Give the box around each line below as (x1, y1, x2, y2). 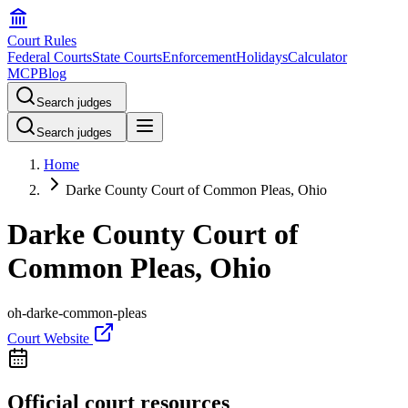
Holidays (236, 49, 288, 65)
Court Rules (7, 33, 76, 48)
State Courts (92, 49, 162, 65)
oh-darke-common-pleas (7, 304, 147, 321)
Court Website (7, 330, 93, 346)
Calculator (288, 49, 347, 65)
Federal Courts (7, 49, 92, 65)
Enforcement (162, 49, 236, 65)
